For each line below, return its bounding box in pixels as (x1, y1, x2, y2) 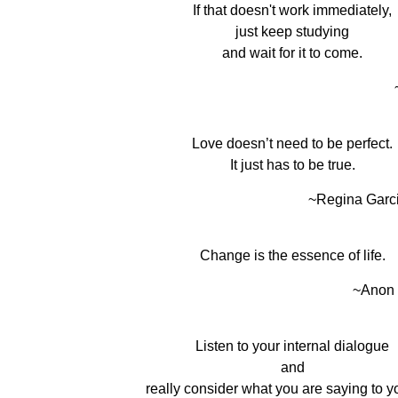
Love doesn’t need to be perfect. (192, 136, 393, 151)
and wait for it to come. (222, 45, 362, 60)
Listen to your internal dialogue (195, 338, 389, 354)
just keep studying (235, 24, 349, 39)
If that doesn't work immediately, (193, 3, 392, 18)
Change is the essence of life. (199, 248, 386, 263)
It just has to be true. (229, 157, 355, 172)
